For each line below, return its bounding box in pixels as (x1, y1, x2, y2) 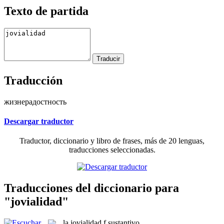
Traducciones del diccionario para (4, 181, 179, 194)
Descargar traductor (4, 116, 73, 125)
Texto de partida (4, 4, 88, 17)
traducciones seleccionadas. (68, 145, 155, 154)
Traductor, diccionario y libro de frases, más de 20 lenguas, (19, 136, 204, 145)
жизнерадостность (4, 97, 66, 106)
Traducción (4, 73, 62, 87)
